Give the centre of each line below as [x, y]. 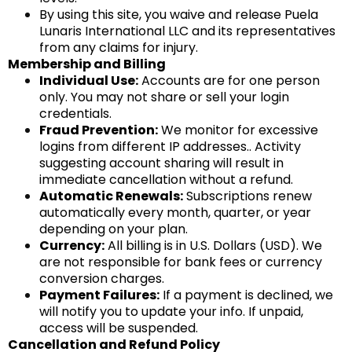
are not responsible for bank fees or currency [181, 262]
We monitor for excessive [238, 130]
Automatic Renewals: [111, 196]
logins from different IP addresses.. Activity [170, 147]
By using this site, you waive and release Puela [179, 15]
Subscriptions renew [247, 196]
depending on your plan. [114, 229]
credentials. [75, 114]
